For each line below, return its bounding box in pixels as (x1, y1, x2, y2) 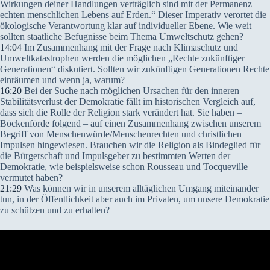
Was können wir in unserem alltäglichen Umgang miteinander (22, 183, 259, 193)
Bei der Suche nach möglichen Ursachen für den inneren (22, 86, 239, 96)
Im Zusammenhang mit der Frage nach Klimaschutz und (22, 42, 238, 52)
